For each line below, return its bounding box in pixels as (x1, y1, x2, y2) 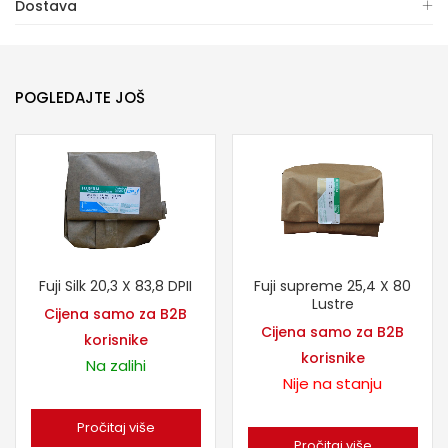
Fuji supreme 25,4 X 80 (254, 275, 411, 296)
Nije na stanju (283, 372, 382, 394)
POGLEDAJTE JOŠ (15, 87, 145, 108)
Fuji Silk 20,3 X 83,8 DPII (39, 275, 192, 296)
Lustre (311, 293, 354, 314)
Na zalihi (85, 354, 146, 376)
